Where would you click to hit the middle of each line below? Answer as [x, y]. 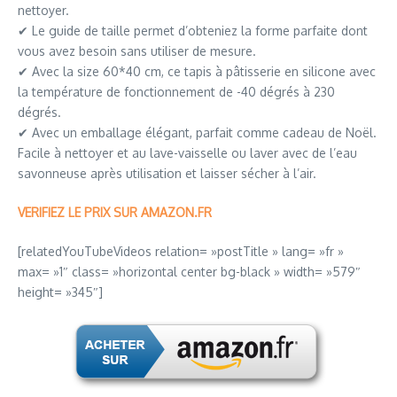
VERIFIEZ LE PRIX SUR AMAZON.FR [115, 212]
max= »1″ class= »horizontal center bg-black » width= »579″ [189, 271]
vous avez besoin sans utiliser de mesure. [137, 51]
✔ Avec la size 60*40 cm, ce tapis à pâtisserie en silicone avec [197, 71]
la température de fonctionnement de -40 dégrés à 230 [176, 91]
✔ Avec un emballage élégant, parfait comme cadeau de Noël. [197, 132]
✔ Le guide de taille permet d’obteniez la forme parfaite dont [193, 30]
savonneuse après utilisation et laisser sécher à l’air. [167, 173]
